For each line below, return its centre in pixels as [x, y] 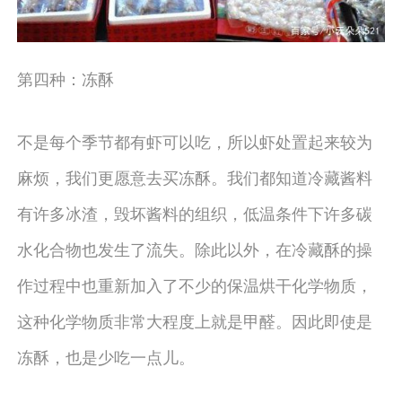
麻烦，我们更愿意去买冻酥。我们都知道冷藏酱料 [194, 176]
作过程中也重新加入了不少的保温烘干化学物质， [194, 284]
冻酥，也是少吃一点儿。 [105, 356]
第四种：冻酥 [65, 78]
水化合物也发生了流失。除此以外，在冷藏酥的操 [194, 248]
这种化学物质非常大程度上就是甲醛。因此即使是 [194, 320]
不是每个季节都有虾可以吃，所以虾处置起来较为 [194, 140]
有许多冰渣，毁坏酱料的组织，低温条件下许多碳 [194, 212]
